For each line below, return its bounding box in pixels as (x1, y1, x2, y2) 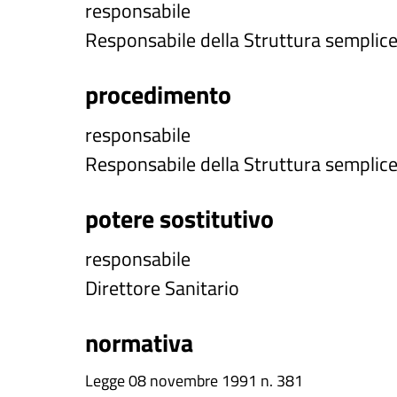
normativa (85, 323, 193, 362)
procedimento (85, 75, 231, 113)
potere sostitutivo (85, 199, 274, 237)
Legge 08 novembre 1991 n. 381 (85, 369, 303, 393)
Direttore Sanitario (85, 273, 239, 303)
